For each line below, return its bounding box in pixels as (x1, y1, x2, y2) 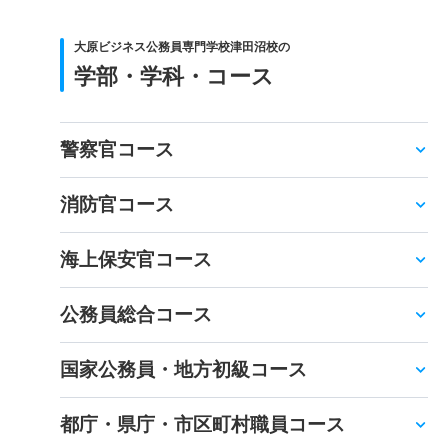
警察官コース (60, 138, 174, 160)
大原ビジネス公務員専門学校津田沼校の (74, 39, 290, 54)
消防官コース (60, 193, 174, 215)
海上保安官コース (60, 248, 212, 270)
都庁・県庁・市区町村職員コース (60, 413, 345, 435)
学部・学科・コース (74, 63, 274, 89)
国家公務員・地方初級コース (60, 358, 307, 380)
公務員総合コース (60, 303, 212, 325)
